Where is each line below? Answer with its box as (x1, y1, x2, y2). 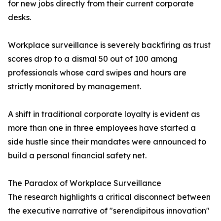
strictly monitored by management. (8, 81, 141, 92)
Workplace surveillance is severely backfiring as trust (8, 40, 211, 50)
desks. (8, 12, 31, 23)
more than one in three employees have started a (8, 123, 196, 133)
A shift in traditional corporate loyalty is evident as (8, 109, 200, 119)
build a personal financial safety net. (8, 150, 147, 161)
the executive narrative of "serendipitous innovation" (8, 206, 210, 216)
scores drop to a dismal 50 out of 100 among (8, 54, 178, 64)
